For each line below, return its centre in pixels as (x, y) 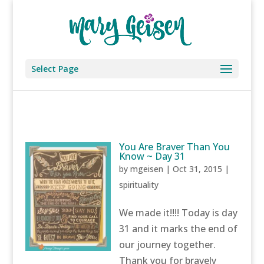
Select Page (55, 69)
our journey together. (168, 245)
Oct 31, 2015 (198, 169)
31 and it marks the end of (179, 229)
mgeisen (147, 169)
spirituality (139, 185)
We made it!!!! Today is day (179, 213)
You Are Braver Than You (175, 147)
